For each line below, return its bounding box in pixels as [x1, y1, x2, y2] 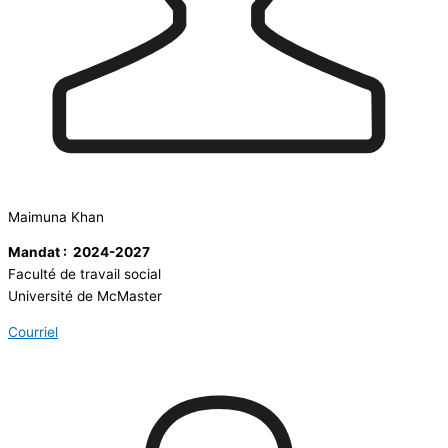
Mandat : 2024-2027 [8, 244, 150, 261]
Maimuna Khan [8, 208, 104, 225]
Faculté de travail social [8, 266, 161, 283]
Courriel [8, 324, 58, 341]
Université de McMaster [8, 288, 162, 305]
